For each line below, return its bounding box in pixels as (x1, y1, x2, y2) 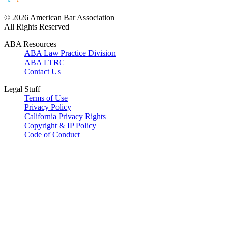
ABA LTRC (24, 58, 65, 67)
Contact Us (24, 67, 61, 76)
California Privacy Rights (24, 111, 106, 121)
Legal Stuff (4, 84, 40, 93)
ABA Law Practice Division (24, 48, 116, 58)
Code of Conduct (24, 130, 80, 139)
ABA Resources (4, 39, 56, 48)
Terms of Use (24, 93, 68, 102)
